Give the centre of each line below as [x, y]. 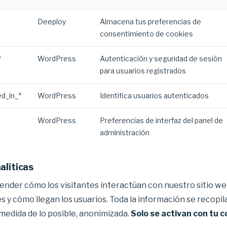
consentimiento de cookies [146, 34]
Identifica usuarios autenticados [154, 96]
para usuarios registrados [143, 71]
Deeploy [52, 22]
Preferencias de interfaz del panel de [161, 120]
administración [125, 133]
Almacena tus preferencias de [150, 22]
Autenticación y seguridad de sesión [161, 59]
